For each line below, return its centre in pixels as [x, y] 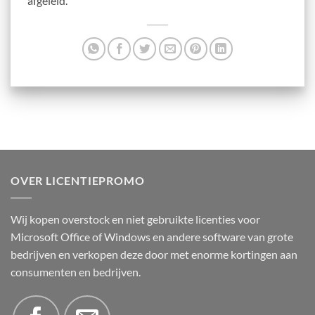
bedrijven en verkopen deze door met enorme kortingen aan [154, 254]
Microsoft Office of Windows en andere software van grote [152, 236]
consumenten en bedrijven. [76, 271]
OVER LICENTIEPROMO [78, 181]
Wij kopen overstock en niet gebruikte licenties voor [135, 219]
